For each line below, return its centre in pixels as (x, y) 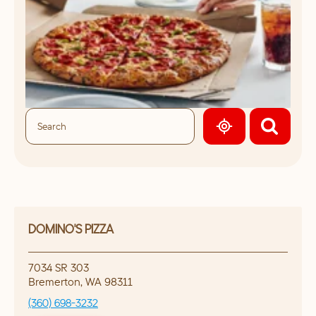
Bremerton (54, 282)
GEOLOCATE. (258, 133)
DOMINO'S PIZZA (71, 229)
